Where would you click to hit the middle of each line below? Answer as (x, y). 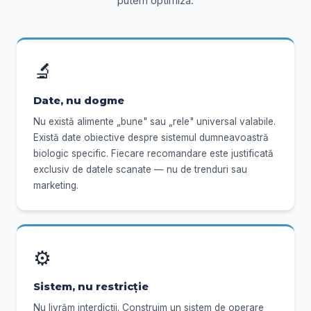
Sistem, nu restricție (91, 287)
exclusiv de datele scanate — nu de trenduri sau (140, 169)
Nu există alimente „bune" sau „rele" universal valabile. (154, 121)
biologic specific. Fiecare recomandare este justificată (153, 153)
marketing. (56, 185)
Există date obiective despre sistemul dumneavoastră (151, 137)
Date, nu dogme (79, 100)
